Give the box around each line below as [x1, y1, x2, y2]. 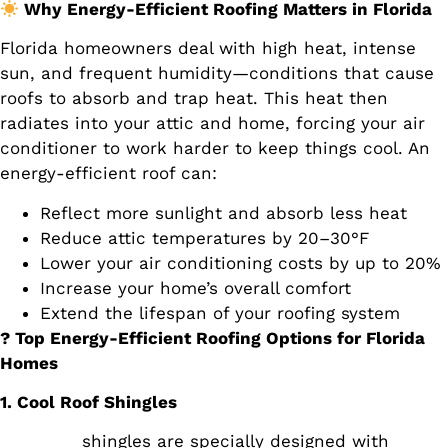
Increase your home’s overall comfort [40, 277, 351, 298]
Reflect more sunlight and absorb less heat [40, 202, 407, 223]
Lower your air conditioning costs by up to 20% [40, 252, 441, 273]
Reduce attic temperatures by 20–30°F [40, 227, 369, 248]
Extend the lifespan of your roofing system [40, 302, 400, 323]
